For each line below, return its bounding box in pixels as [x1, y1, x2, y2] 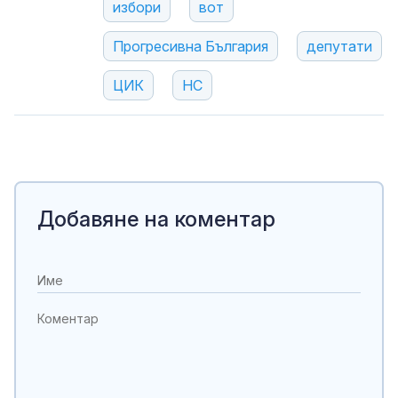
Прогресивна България [113, 37, 268, 56]
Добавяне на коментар [37, 206, 275, 233]
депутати [306, 37, 372, 56]
